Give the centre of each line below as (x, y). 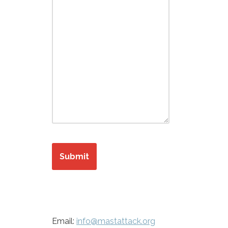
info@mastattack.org (116, 221)
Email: (64, 221)
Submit (74, 156)
